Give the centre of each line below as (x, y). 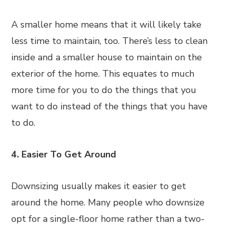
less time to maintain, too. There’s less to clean (110, 41)
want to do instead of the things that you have (110, 106)
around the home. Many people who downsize (108, 202)
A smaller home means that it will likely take (107, 25)
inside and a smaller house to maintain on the (107, 57)
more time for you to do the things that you (104, 90)
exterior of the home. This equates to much (103, 74)
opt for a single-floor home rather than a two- (108, 219)
